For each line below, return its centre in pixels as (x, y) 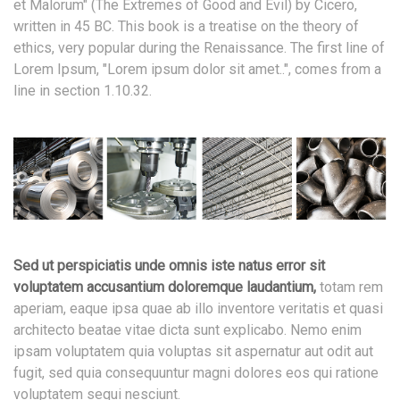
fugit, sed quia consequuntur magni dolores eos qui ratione (196, 373)
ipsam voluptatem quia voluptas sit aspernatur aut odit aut (193, 352)
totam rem (350, 287)
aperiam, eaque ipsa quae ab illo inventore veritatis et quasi (198, 309)
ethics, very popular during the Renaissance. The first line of (199, 48)
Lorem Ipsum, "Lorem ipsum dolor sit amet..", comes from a (197, 70)
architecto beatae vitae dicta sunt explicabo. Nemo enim (187, 330)
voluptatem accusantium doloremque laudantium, (165, 287)
